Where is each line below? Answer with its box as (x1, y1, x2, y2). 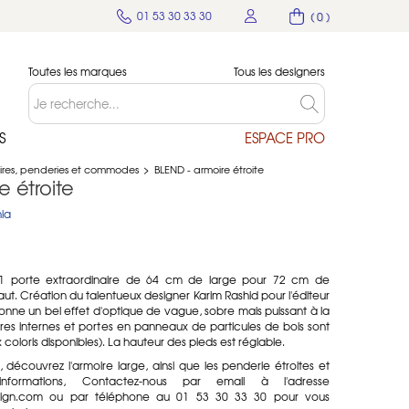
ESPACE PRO (245, 128, 325, 148)
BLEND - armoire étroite (154, 162, 264, 176)
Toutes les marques (28, 63, 127, 79)
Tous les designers (234, 63, 325, 79)
